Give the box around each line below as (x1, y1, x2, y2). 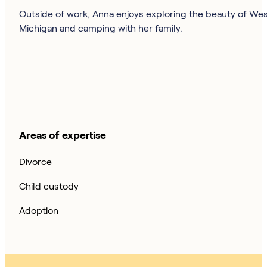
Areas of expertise (19, 129, 106, 141)
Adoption (19, 205, 58, 216)
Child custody (19, 181, 79, 191)
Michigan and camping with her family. (19, 23, 182, 33)
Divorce (19, 156, 52, 167)
